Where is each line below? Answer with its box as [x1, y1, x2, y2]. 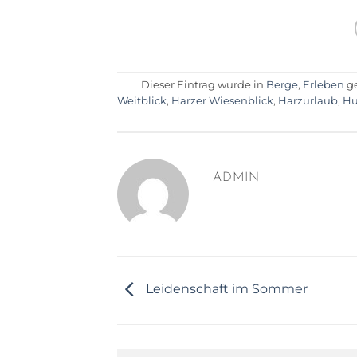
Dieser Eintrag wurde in [141, 78, 267, 91]
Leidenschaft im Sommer [143, 281, 308, 297]
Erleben [303, 78, 345, 91]
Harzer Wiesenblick [171, 94, 274, 107]
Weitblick [117, 94, 167, 107]
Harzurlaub [278, 94, 339, 107]
